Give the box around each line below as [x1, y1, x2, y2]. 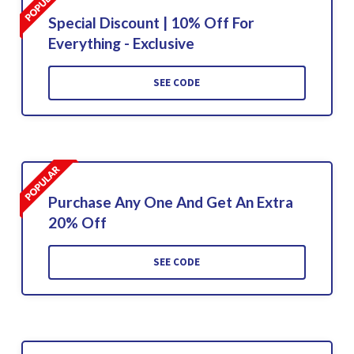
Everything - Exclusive [47, 33, 194, 52]
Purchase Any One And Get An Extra [47, 192, 293, 211]
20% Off [47, 213, 107, 232]
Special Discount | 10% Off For [47, 13, 254, 32]
